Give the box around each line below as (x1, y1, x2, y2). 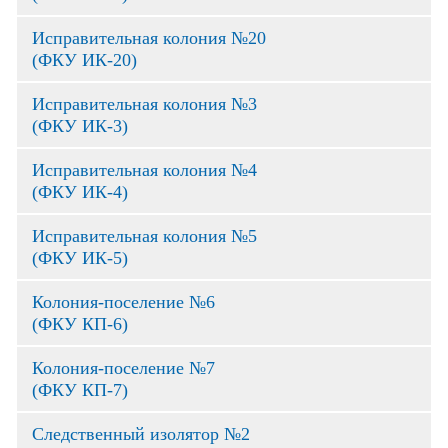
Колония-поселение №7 (32, 358, 215, 378)
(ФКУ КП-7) (32, 380, 128, 400)
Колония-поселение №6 (32, 292, 215, 312)
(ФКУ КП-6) (32, 314, 128, 334)
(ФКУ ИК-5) (32, 248, 128, 268)
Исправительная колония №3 (32, 94, 257, 114)
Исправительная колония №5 (32, 226, 257, 246)
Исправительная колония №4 (32, 160, 257, 180)
